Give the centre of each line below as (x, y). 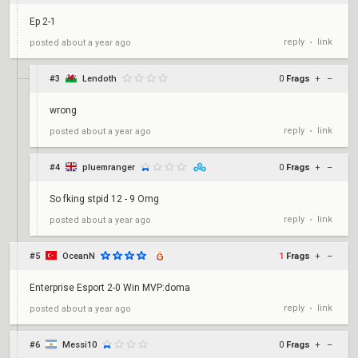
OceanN (79, 256)
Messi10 (80, 345)
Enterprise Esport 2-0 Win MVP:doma (110, 288)
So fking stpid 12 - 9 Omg (104, 199)
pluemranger (109, 167)
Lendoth (99, 79)
